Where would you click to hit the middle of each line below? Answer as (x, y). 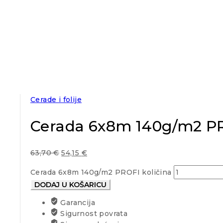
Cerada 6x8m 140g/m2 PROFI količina (101, 172)
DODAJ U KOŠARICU (70, 184)
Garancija (77, 202)
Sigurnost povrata (93, 213)
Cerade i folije (56, 99)
